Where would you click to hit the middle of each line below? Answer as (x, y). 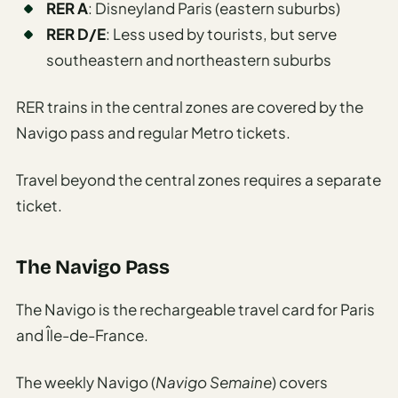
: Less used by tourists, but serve (221, 34)
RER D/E (76, 34)
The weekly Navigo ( (86, 382)
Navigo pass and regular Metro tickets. (153, 133)
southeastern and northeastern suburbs (189, 60)
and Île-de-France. (82, 335)
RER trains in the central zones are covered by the (190, 107)
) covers (300, 382)
